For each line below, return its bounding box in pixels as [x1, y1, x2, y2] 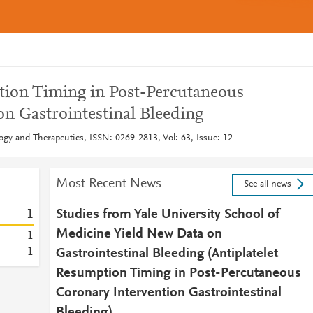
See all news [243, 180, 291, 190]
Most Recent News [55, 177, 161, 191]
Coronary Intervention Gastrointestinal [55, 286, 282, 300]
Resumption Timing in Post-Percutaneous [55, 266, 301, 280]
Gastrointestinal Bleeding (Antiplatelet [55, 247, 278, 261]
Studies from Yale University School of [55, 208, 280, 221]
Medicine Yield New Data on [55, 227, 222, 241]
